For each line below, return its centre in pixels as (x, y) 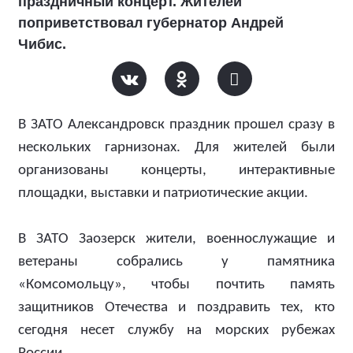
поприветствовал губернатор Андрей (151, 23)
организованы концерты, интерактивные (176, 171)
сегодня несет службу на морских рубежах (176, 331)
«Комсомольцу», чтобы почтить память (176, 285)
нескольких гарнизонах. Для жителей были (176, 148)
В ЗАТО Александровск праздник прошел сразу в (176, 125)
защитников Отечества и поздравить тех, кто (176, 308)
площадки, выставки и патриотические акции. (163, 193)
